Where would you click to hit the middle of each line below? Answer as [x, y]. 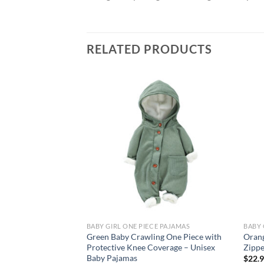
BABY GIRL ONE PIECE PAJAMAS [138, 226]
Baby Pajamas [112, 258]
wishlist [212, 111]
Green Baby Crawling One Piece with [154, 236]
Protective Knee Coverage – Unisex [151, 247]
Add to [212, 103]
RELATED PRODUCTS [149, 49]
